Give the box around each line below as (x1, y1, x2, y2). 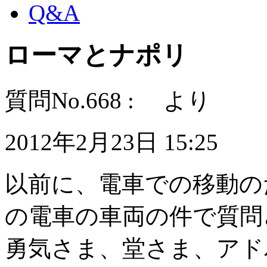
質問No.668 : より (5, 87, 211, 113)
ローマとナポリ (5, 41, 188, 69)
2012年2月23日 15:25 (5, 129, 218, 155)
